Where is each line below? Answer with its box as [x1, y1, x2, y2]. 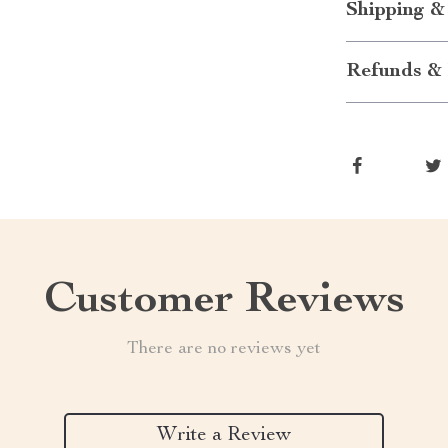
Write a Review [157, 425, 291, 446]
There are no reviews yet [127, 340, 321, 358]
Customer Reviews [43, 280, 405, 324]
